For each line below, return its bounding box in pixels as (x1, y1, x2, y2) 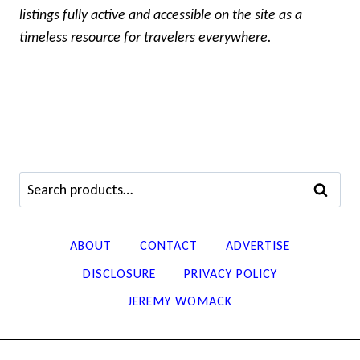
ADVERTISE (226, 238, 291, 254)
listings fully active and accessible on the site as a (19, 5, 302, 23)
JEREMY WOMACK (128, 293, 232, 309)
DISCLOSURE (82, 265, 156, 281)
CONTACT (140, 238, 198, 254)
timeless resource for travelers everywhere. (19, 27, 272, 46)
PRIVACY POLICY (184, 265, 278, 281)
